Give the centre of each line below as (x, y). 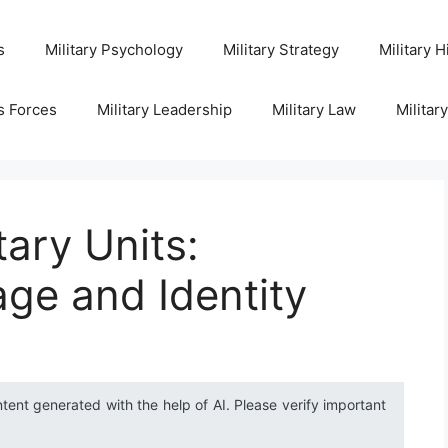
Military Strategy (280, 49)
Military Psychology (113, 49)
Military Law (313, 109)
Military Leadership (164, 109)
